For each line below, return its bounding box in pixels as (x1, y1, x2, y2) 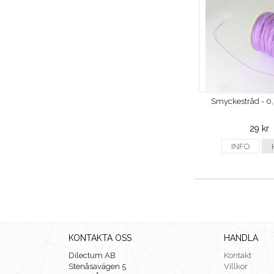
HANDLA (224, 233, 258, 243)
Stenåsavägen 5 (68, 262, 126, 272)
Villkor (224, 262, 248, 272)
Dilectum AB (68, 251, 116, 261)
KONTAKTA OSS (68, 233, 131, 243)
